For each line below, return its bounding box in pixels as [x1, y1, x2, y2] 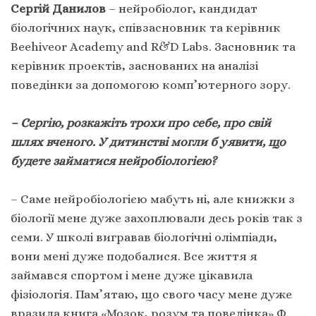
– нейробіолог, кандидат [106, 1, 257, 16]
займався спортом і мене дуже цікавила [11, 268, 253, 283]
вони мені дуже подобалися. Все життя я [11, 249, 257, 264]
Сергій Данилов [11, 1, 106, 16]
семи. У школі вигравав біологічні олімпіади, [11, 230, 277, 245]
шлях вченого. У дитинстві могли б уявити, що [11, 135, 286, 150]
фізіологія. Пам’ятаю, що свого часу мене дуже [11, 287, 292, 302]
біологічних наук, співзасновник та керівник [11, 20, 281, 35]
